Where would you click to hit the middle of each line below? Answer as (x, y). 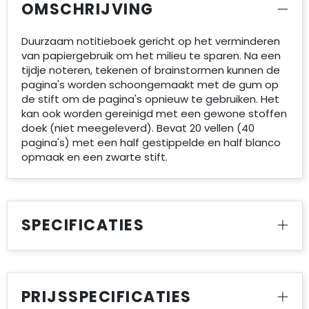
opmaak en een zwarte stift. (94, 157)
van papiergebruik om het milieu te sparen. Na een (151, 56)
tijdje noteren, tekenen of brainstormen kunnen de (150, 70)
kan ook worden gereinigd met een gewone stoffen (154, 113)
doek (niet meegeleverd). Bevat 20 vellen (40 (138, 128)
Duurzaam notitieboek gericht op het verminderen (150, 41)
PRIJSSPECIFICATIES (106, 297)
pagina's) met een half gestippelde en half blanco (151, 142)
